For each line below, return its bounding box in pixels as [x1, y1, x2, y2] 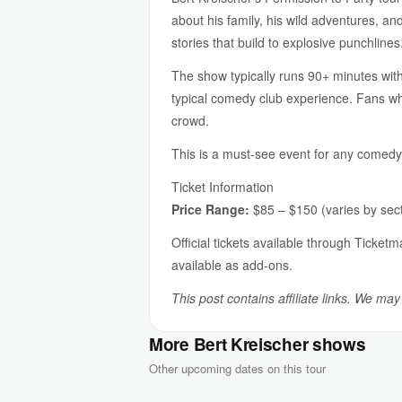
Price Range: [171, 200, 249, 218]
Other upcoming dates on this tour [149, 360, 326, 377]
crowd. [171, 111, 209, 129]
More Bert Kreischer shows [149, 332, 366, 356]
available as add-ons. [171, 256, 293, 274]
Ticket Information [171, 178, 274, 196]
